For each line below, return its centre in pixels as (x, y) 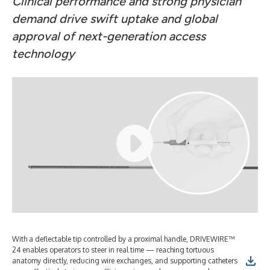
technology (43, 54)
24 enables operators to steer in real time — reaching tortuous (113, 250)
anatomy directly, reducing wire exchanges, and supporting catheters (125, 261)
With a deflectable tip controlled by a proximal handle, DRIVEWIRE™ (124, 239)
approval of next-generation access (109, 36)
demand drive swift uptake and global (115, 19)
